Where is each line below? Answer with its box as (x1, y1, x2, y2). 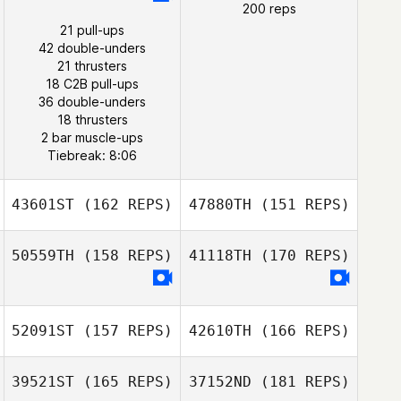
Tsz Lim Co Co (256, 28, 342, 43)
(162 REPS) (74, 196, 173, 213)
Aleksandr (92, 378, 152, 393)
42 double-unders (38, 40, 146, 55)
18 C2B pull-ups (46, 76, 139, 91)
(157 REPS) (74, 322, 173, 339)
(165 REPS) (74, 373, 173, 390)
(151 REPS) (251, 196, 350, 213)
